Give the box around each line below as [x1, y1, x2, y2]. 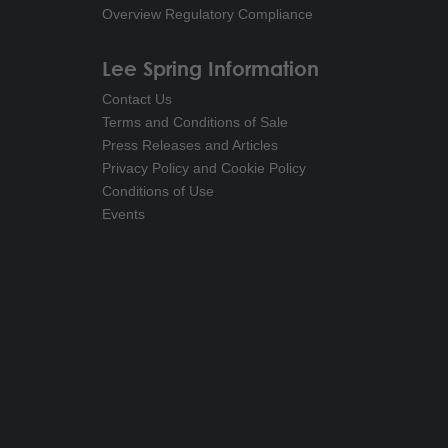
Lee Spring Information [102, 57, 319, 81]
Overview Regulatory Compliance [102, 5, 313, 22]
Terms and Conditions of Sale [102, 114, 288, 131]
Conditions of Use [102, 183, 214, 200]
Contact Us [102, 91, 172, 108]
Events [102, 206, 145, 223]
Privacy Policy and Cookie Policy [102, 160, 306, 177]
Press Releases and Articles [102, 137, 278, 154]
